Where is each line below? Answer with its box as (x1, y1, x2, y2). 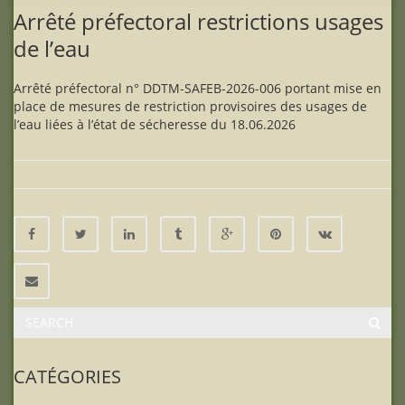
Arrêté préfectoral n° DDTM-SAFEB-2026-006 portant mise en (14, 79, 381, 97)
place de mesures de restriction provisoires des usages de (14, 97, 367, 115)
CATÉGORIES (14, 363, 121, 389)
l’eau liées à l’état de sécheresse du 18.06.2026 (14, 115, 296, 133)
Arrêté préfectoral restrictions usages (14, 5, 383, 36)
